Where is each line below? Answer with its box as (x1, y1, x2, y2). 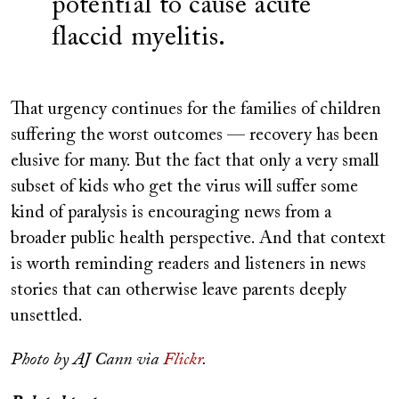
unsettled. (11, 307, 83, 325)
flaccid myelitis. (51, 25, 226, 52)
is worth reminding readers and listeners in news (11, 256, 366, 273)
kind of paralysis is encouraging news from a (11, 204, 331, 222)
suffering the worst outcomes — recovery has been (11, 126, 379, 144)
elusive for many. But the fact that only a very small (11, 152, 379, 170)
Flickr (163, 351, 202, 369)
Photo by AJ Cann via (11, 351, 163, 369)
